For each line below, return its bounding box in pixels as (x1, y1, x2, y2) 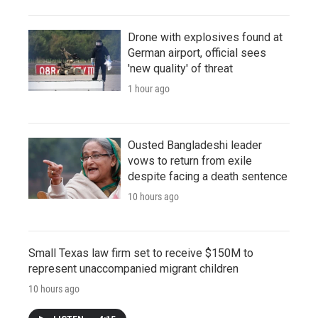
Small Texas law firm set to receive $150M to (28, 246, 253, 260)
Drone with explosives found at (128, 30, 283, 44)
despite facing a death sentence (128, 169, 287, 183)
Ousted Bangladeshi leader (128, 138, 262, 152)
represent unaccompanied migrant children (28, 261, 238, 275)
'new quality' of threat (128, 61, 233, 75)
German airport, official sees (128, 45, 266, 60)
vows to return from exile (128, 153, 252, 168)
